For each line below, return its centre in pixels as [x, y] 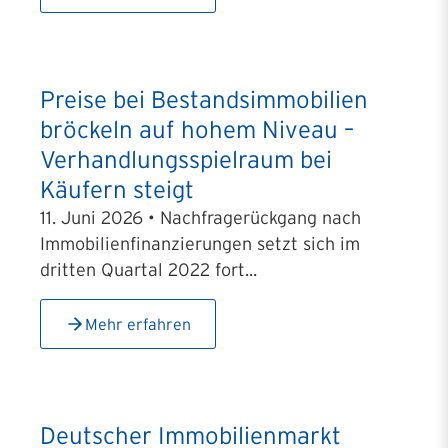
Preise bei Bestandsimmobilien [204, 99]
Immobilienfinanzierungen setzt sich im [200, 244]
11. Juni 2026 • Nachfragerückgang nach [200, 218]
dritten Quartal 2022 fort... [148, 270]
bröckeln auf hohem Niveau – [197, 129]
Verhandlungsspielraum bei [186, 159]
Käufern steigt [117, 189]
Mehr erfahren [138, 324]
